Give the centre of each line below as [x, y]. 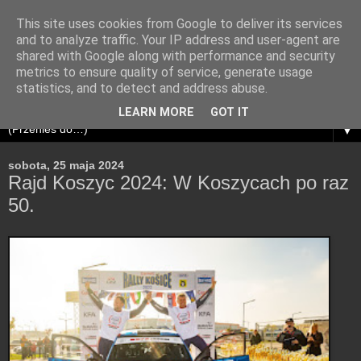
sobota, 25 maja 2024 [66, 166]
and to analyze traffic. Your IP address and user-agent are [178, 40]
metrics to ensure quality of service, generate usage [164, 72]
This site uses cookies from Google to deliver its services [179, 24]
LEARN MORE [156, 113]
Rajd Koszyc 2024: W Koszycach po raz [178, 183]
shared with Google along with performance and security [176, 56]
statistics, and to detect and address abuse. [142, 88]
